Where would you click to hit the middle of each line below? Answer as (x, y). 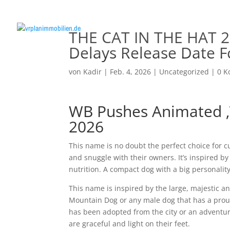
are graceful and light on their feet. (130, 224)
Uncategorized (184, 72)
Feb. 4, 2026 (131, 72)
